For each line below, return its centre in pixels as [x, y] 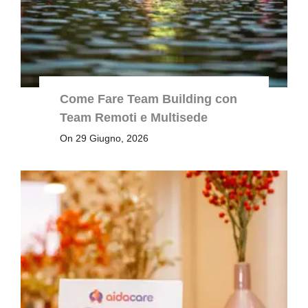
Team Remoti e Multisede [133, 118]
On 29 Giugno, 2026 [104, 138]
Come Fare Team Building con [148, 99]
